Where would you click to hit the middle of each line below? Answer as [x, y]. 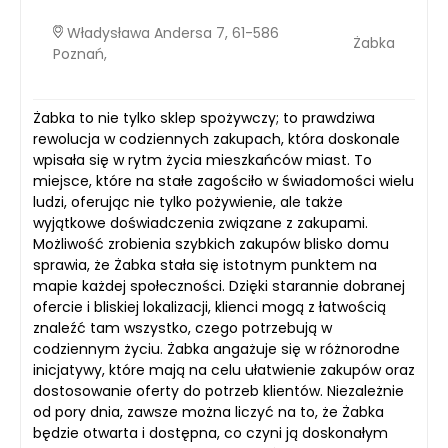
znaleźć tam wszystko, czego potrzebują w [182, 327]
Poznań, [80, 53]
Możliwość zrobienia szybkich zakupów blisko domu [211, 243]
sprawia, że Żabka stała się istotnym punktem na [205, 264]
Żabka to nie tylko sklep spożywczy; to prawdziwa [204, 117]
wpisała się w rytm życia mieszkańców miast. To [202, 159]
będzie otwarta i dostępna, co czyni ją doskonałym [210, 432]
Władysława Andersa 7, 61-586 [171, 32]
